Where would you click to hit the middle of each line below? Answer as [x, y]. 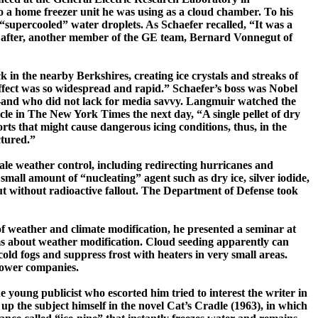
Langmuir [210, 102]
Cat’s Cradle [197, 306]
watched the [265, 102]
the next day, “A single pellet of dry [215, 114]
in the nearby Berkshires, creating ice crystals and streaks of [153, 76]
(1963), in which [268, 306]
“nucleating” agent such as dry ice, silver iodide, [195, 178]
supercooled [34, 25]
